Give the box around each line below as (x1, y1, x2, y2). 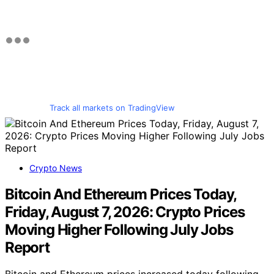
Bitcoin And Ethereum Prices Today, (5, 185, 237, 203)
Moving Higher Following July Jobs (5, 220, 233, 239)
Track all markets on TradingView (49, 102, 175, 113)
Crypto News (29, 162, 82, 173)
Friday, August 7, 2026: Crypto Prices (5, 202, 245, 221)
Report (5, 238, 50, 256)
